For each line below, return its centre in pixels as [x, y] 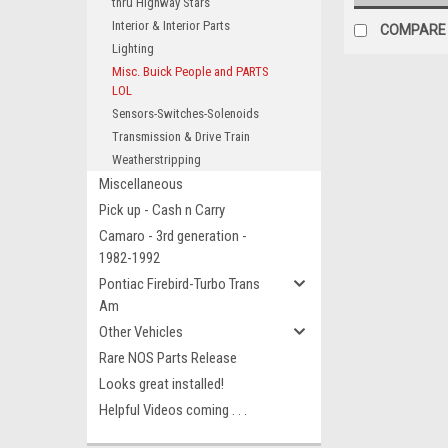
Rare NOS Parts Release [168, 358]
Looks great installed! [161, 384]
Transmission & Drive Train [181, 136]
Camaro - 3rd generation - [173, 236]
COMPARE [412, 30]
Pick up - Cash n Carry [162, 210]
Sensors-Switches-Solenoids [185, 113]
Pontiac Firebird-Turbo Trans [179, 284]
